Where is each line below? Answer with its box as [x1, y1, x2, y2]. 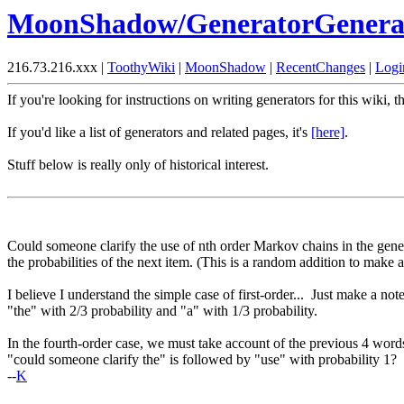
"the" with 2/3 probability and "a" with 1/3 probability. [7, 303, 317, 319]
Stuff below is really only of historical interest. [7, 157, 269, 173]
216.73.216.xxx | [7, 60, 107, 76]
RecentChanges [276, 60, 365, 76]
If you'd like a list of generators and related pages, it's [7, 124, 311, 141]
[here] [311, 124, 344, 141]
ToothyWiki [107, 60, 175, 76]
